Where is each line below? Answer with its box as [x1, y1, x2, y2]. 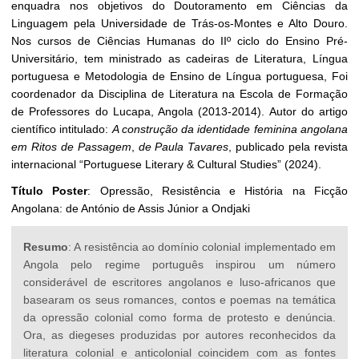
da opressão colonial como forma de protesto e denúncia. [23, 311, 336, 325]
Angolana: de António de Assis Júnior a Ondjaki [11, 202, 250, 216]
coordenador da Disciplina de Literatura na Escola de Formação [11, 87, 348, 101]
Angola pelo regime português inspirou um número [23, 258, 336, 272]
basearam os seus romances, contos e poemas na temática [23, 293, 336, 307]
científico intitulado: [11, 123, 112, 136]
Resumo [23, 240, 68, 254]
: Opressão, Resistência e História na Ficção [87, 184, 349, 198]
